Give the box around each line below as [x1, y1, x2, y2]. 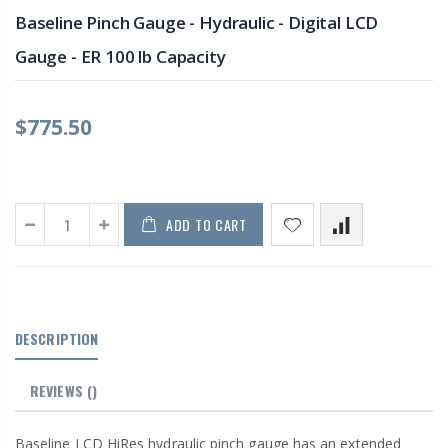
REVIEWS [30, 379, 87, 401]
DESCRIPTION [15, 327, 99, 349]
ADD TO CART [166, 213, 247, 235]
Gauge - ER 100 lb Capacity [15, 44, 226, 68]
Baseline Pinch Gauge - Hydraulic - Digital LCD [15, 10, 379, 34]
